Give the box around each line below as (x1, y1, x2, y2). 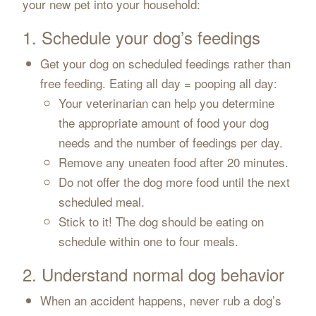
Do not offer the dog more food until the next (58, 173, 290, 190)
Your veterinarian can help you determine (58, 94, 274, 111)
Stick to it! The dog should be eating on (58, 212, 264, 230)
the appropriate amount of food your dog (58, 114, 269, 131)
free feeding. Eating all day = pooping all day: (40, 74, 278, 92)
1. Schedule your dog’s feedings (22, 25, 260, 49)
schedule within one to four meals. (58, 232, 238, 250)
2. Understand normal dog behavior (22, 262, 284, 286)
